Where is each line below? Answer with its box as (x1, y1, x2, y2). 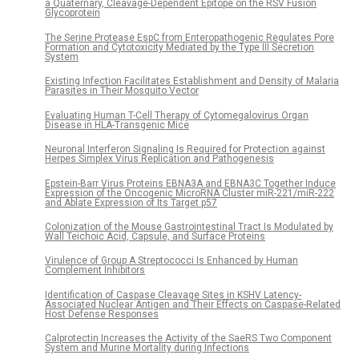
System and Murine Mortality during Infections (45, 342, 249, 354)
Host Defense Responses (45, 308, 159, 320)
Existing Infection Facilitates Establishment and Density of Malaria (45, 75, 339, 87)
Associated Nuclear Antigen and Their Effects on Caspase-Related (45, 298, 341, 310)
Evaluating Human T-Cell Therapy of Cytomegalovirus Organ (45, 109, 309, 121)
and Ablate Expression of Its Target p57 (45, 196, 217, 208)
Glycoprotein (45, 7, 100, 19)
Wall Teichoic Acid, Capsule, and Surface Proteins (45, 230, 265, 242)
